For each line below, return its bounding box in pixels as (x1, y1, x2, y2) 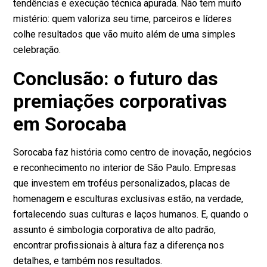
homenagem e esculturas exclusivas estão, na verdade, (13, 193, 244, 205)
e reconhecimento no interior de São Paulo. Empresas (13, 162, 237, 174)
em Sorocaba (13, 113, 127, 136)
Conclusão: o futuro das (13, 67, 219, 91)
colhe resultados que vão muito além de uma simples (13, 29, 236, 41)
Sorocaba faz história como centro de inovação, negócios (13, 147, 252, 159)
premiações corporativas (13, 90, 228, 113)
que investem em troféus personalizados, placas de (13, 178, 231, 190)
